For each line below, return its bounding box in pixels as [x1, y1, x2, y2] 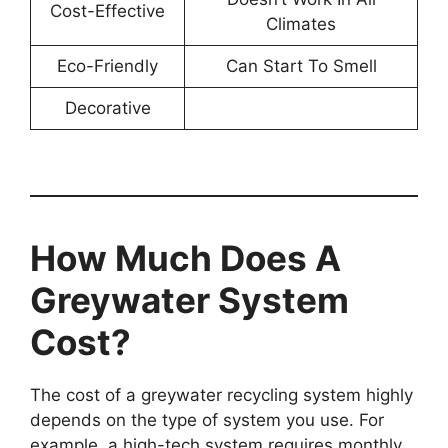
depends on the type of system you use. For [30, 410, 384, 431]
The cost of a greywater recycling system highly [30, 385, 413, 406]
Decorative [64, 97, 151, 118]
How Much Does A [30, 237, 341, 280]
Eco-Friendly [57, 55, 158, 76]
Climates [266, 13, 336, 34]
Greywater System [30, 279, 349, 322]
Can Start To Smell [225, 55, 377, 76]
